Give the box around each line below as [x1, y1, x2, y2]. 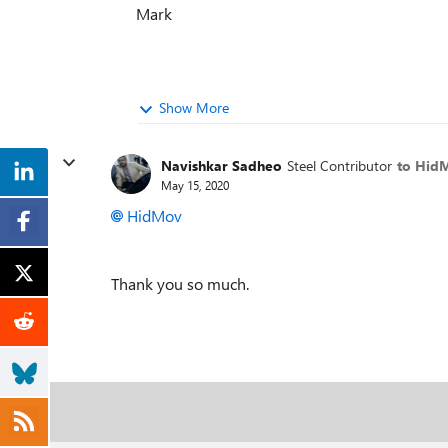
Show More [159, 98, 229, 117]
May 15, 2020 [161, 176, 229, 193]
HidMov [127, 205, 182, 226]
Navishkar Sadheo [161, 155, 282, 175]
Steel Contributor [287, 155, 392, 175]
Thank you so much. [111, 273, 249, 294]
